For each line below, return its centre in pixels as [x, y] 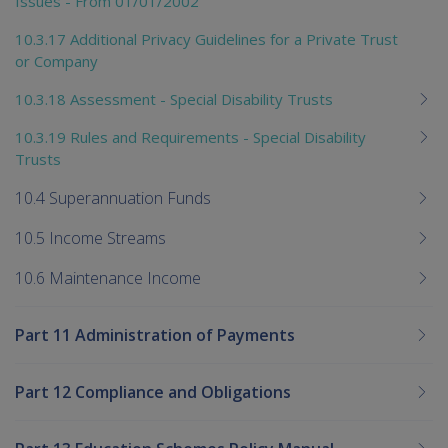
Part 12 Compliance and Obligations [153, 391]
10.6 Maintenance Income [108, 277]
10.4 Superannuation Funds [113, 197]
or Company [56, 60]
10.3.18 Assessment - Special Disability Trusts [174, 98]
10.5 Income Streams [90, 237]
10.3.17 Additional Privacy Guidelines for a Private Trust [206, 38]
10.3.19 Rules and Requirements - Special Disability [190, 136]
